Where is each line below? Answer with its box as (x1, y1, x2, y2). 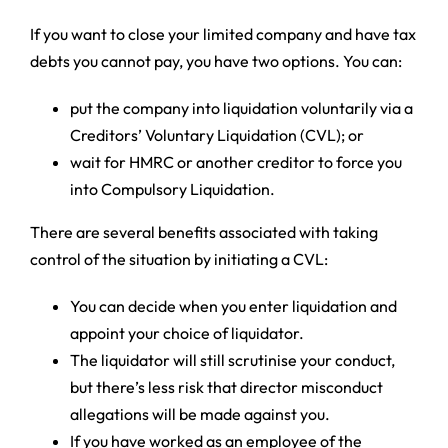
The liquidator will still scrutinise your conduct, (69, 350, 395, 371)
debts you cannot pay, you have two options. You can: (29, 51, 402, 72)
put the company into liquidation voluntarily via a (69, 98, 413, 119)
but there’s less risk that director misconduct (69, 377, 383, 398)
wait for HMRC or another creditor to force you (69, 152, 402, 173)
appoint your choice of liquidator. (69, 323, 304, 344)
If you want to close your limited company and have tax (29, 24, 416, 45)
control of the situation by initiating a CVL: (29, 249, 328, 270)
